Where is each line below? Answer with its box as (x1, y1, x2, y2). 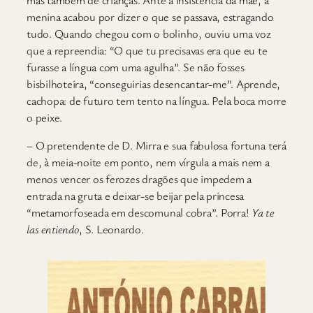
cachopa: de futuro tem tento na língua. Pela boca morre (27, 92, 286, 108)
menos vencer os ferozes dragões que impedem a (27, 171, 252, 187)
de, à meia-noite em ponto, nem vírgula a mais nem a (27, 154, 270, 170)
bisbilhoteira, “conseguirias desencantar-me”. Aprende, (27, 75, 281, 92)
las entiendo (27, 221, 80, 238)
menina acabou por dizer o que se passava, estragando (27, 8, 274, 24)
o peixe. (27, 109, 63, 125)
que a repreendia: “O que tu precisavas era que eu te (27, 42, 268, 58)
